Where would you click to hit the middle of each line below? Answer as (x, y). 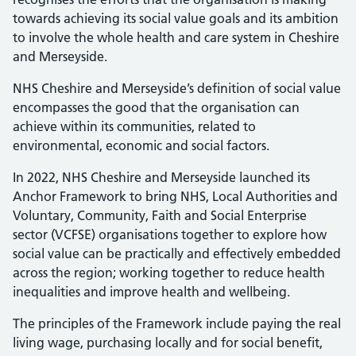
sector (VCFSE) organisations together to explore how (170, 234)
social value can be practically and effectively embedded (177, 253)
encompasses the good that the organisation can (156, 107)
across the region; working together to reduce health (169, 273)
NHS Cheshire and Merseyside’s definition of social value (177, 88)
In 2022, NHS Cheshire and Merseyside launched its (161, 177)
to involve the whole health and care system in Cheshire (176, 37)
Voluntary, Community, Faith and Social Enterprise (160, 215)
